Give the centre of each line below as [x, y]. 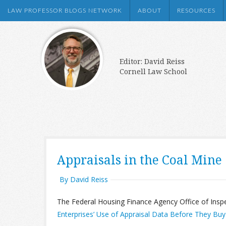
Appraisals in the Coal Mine [139, 160]
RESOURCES [196, 11]
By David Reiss [84, 179]
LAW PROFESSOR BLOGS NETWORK [65, 11]
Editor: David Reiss [152, 61]
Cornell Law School [153, 71]
